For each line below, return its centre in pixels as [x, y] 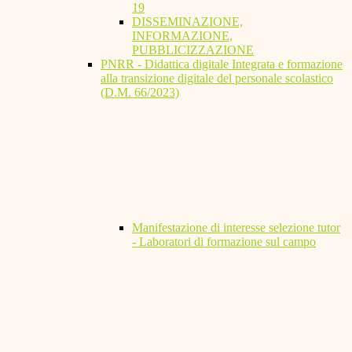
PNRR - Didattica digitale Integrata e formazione [222, 64]
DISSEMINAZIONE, [187, 22]
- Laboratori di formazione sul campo [224, 242]
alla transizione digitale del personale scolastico [217, 79]
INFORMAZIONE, [182, 36]
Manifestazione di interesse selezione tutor [236, 228]
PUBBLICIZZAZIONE [193, 50]
